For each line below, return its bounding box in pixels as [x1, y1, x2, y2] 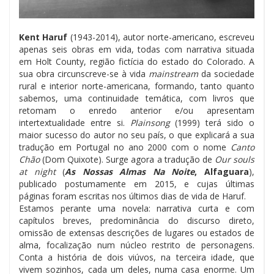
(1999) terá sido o [169, 116, 255, 128]
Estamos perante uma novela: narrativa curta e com [19, 202, 254, 214]
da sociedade [198, 67, 254, 80]
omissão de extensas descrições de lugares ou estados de [19, 226, 254, 239]
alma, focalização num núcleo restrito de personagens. [19, 239, 254, 251]
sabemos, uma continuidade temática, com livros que [19, 92, 254, 104]
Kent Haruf [19, 31, 68, 43]
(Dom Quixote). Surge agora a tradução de [40, 153, 215, 165]
